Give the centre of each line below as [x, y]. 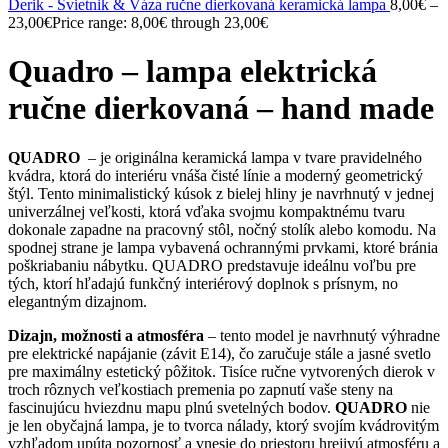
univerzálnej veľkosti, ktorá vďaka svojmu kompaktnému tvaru [206, 211]
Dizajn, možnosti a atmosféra [106, 335]
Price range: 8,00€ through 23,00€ [160, 22]
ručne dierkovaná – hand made [221, 108]
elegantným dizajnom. [77, 301]
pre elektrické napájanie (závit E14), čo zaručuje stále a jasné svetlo [219, 353]
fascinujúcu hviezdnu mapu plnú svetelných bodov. [171, 407]
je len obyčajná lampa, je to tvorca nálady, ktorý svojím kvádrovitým [223, 425]
